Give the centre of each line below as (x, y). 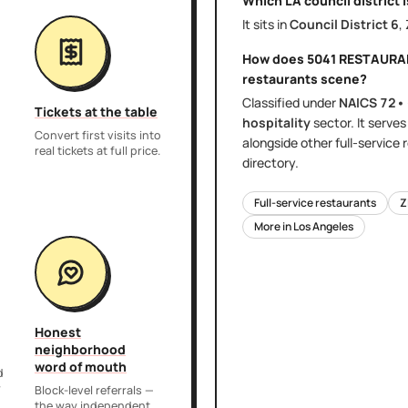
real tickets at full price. (97, 150)
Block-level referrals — (94, 390)
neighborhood (80, 349)
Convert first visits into (98, 135)
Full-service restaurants (315, 203)
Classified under (291, 102)
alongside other (287, 143)
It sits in (266, 24)
